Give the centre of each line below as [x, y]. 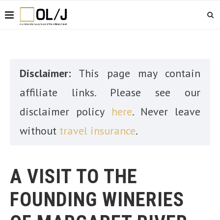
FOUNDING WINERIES [97, 200]
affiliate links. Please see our [110, 92]
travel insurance [97, 131]
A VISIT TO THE [74, 177]
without [40, 131]
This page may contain [139, 73]
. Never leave [166, 111]
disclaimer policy [66, 111]
